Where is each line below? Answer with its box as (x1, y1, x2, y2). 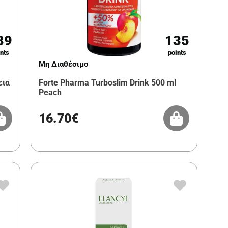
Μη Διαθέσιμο (38, 60, 88, 69)
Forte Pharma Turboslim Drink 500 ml (38, 78, 176, 88)
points (167, 49, 186, 57)
